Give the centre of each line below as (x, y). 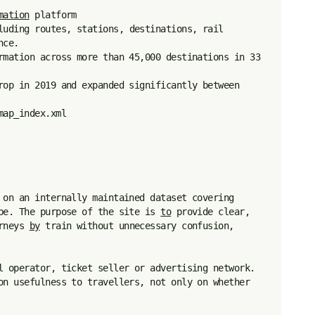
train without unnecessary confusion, (137, 226)
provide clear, (211, 212)
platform (53, 15)
